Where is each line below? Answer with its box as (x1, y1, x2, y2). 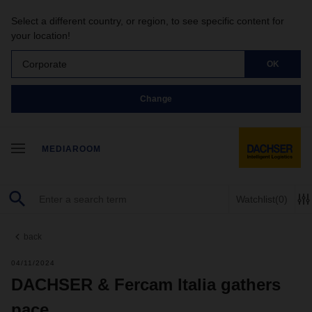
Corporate (22, 58, 67, 70)
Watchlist (236, 193, 275, 205)
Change (139, 93, 173, 104)
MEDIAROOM (42, 144, 101, 154)
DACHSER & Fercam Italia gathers (11, 275, 281, 294)
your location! (11, 30, 70, 41)
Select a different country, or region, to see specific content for (11, 15, 284, 26)
